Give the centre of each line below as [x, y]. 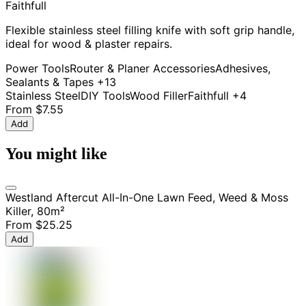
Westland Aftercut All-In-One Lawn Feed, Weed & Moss [147, 197]
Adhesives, [243, 68]
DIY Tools [105, 95]
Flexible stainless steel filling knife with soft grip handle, [150, 30]
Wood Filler [159, 95]
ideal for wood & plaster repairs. [89, 43]
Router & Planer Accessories [142, 68]
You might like [56, 153]
